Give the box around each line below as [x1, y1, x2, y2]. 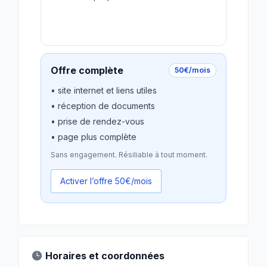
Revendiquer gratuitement [60, 18, 163, 29]
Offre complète [51, 64, 123, 76]
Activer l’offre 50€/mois [60, 176, 152, 186]
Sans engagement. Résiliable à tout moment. [51, 150, 207, 159]
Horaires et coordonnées [45, 250, 164, 262]
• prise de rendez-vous [51, 116, 144, 126]
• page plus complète [51, 132, 136, 142]
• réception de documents [51, 101, 155, 111]
